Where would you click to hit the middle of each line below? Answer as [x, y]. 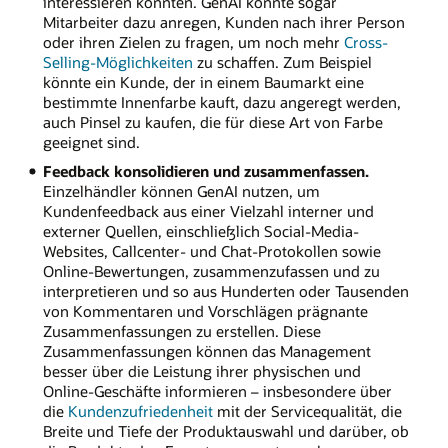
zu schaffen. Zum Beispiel [282, 62]
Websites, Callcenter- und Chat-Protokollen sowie [211, 251]
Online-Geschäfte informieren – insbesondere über [217, 391]
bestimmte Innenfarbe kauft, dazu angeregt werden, [221, 102]
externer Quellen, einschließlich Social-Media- [200, 231]
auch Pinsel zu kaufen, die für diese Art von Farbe [212, 122]
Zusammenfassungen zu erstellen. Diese [181, 331]
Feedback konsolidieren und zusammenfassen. [205, 171]
